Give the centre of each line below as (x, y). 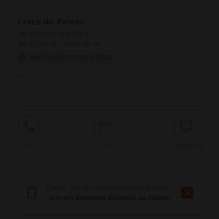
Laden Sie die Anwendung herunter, (109, 187)
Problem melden (80, 183)
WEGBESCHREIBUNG (71, 57)
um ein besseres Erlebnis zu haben (109, 198)
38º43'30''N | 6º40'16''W (59, 45)
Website (186, 146)
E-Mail (105, 146)
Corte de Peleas (51, 22)
